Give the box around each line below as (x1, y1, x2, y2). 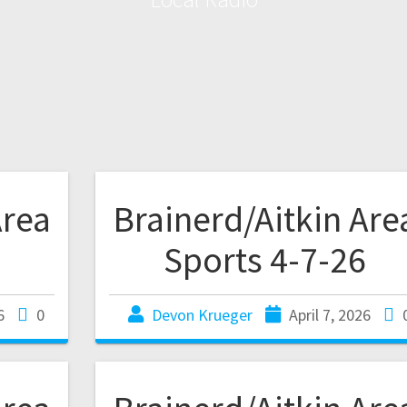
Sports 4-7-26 (163, 237, 366, 283)
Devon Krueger (151, 304, 253, 326)
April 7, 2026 (288, 304, 371, 326)
